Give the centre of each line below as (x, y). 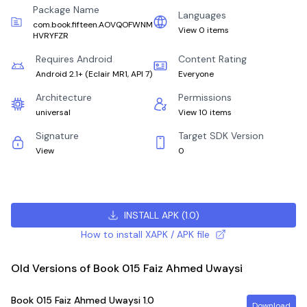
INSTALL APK (151, 215)
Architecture (64, 97)
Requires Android (74, 59)
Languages (202, 15)
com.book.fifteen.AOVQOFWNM (93, 25)
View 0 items (204, 30)
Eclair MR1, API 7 (119, 74)
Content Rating (212, 59)
